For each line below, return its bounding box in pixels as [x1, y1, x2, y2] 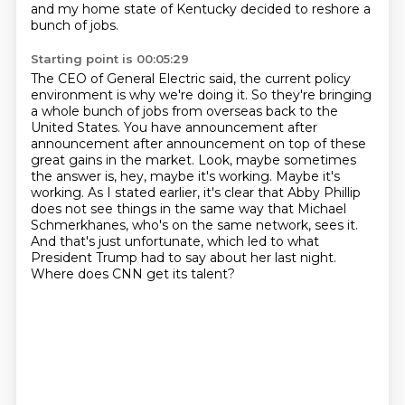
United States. [30, 119, 124, 136]
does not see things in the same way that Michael [30, 201, 346, 217]
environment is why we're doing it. [30, 87, 251, 103]
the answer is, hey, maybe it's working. [30, 168, 276, 184]
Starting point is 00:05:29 [30, 52, 189, 66]
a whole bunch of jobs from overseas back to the [30, 103, 338, 119]
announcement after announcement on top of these [30, 136, 366, 152]
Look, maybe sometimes [197, 152, 356, 168]
